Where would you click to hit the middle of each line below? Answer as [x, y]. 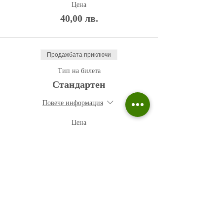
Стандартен [79, 84]
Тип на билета [79, 71]
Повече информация [73, 103]
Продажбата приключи [79, 55]
